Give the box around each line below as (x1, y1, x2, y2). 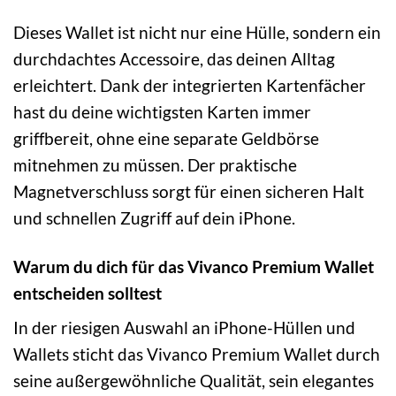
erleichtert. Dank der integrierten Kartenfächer (13, 74, 366, 95)
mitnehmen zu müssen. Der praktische (13, 154, 297, 175)
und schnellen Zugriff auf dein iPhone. (13, 207, 295, 228)
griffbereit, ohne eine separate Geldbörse (13, 127, 319, 148)
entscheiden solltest (13, 282, 162, 303)
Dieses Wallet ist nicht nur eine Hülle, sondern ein (13, 21, 381, 42)
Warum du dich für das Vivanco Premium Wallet (13, 255, 374, 277)
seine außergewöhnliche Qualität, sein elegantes (13, 370, 374, 392)
